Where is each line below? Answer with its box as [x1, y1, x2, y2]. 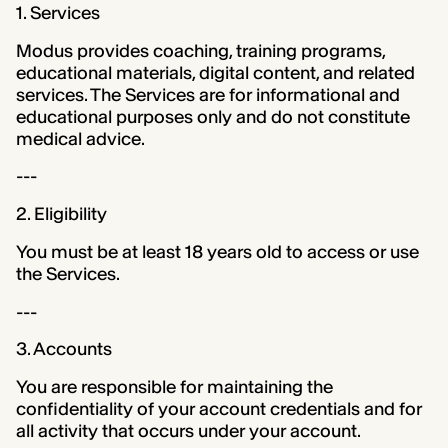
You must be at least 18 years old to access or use [15, 240, 419, 263]
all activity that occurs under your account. [15, 420, 361, 442]
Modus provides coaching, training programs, [15, 39, 385, 62]
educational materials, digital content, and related [15, 61, 415, 84]
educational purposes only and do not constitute [15, 105, 410, 128]
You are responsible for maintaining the [15, 376, 333, 398]
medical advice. [15, 127, 145, 150]
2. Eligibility [15, 203, 107, 226]
